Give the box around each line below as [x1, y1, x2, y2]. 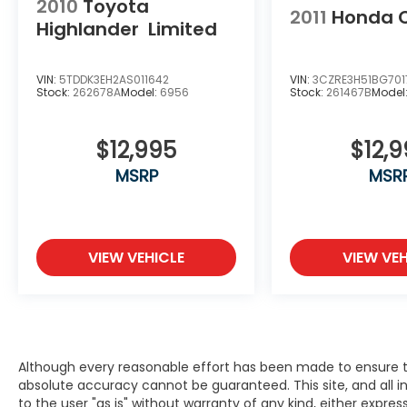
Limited [148, 15, 217, 42]
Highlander [36, 15, 139, 42]
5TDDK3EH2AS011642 [59, 71, 169, 87]
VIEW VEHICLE [88, 246, 185, 268]
